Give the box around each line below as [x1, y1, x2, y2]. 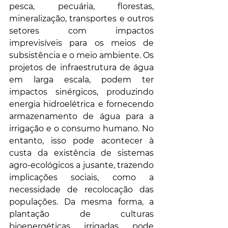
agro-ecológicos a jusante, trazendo [9, 160, 154, 170]
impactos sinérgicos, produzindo [9, 87, 154, 97]
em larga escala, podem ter [9, 75, 154, 85]
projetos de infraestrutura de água [9, 63, 154, 73]
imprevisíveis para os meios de [9, 38, 154, 48]
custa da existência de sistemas [9, 148, 154, 158]
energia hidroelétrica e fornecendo [9, 99, 154, 109]
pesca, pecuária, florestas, [9, 2, 154, 12]
